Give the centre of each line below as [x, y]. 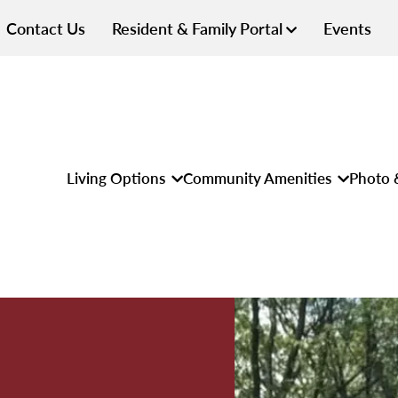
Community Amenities [259, 177]
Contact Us [46, 28]
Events [347, 28]
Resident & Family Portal [199, 28]
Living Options [117, 177]
